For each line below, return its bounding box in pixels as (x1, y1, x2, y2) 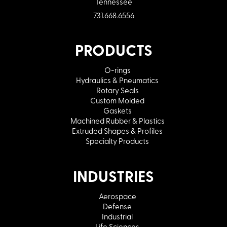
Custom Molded (90, 95, 144, 105)
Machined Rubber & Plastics (70, 116, 165, 125)
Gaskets (103, 105, 132, 115)
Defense (103, 201, 132, 211)
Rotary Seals (96, 85, 139, 95)
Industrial (102, 211, 133, 221)
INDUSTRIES (73, 166, 154, 185)
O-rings (104, 65, 131, 74)
